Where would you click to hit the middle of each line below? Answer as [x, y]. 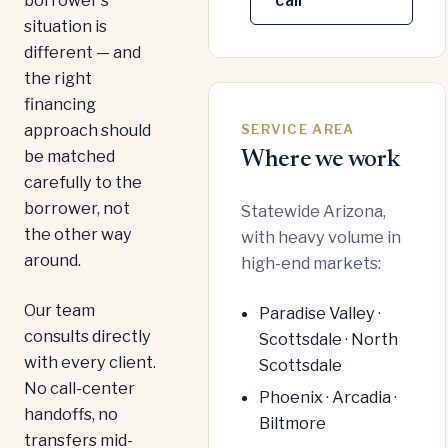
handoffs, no [71, 413]
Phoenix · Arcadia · [327, 396]
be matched [69, 155]
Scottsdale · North [328, 339]
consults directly [87, 335]
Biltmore [292, 422]
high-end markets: [310, 263]
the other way [78, 233]
